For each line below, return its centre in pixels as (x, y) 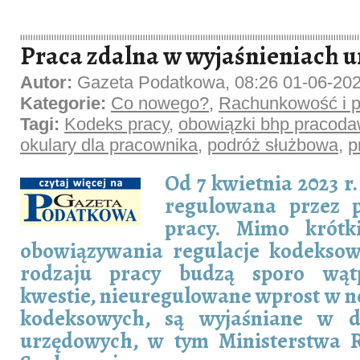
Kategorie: (65, 103)
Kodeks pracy (117, 124)
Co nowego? (160, 103)
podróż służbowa (273, 145)
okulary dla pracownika (109, 145)
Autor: (49, 82)
